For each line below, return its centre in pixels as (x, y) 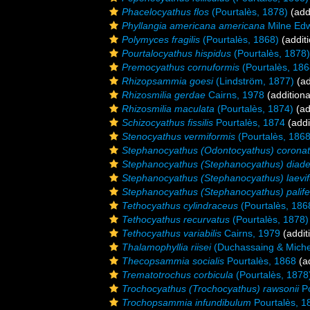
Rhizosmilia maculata (168, 109)
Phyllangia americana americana (193, 26)
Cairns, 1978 (235, 95)
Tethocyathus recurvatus (176, 219)
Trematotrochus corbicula (177, 275)
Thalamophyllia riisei (166, 247)
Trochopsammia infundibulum (186, 302)
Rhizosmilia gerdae (164, 95)
